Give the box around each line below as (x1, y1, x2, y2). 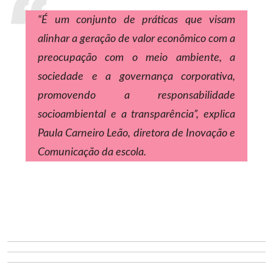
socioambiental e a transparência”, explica (38, 109, 235, 119)
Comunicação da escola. (38, 147, 146, 157)
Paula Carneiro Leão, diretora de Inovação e (38, 128, 235, 138)
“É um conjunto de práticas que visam (38, 15, 235, 25)
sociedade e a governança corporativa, (38, 71, 235, 82)
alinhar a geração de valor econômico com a (38, 34, 235, 44)
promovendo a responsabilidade (38, 90, 235, 101)
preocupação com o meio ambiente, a (38, 52, 235, 63)
